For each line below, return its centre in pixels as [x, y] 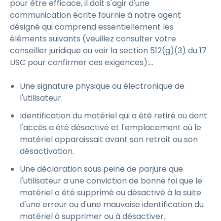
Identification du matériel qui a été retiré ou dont [113, 116]
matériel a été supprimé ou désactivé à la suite [110, 193]
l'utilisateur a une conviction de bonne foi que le [111, 181]
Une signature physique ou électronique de [102, 86]
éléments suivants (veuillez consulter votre [93, 39]
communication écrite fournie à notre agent [95, 15]
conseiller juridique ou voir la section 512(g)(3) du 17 [108, 51]
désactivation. [48, 151]
